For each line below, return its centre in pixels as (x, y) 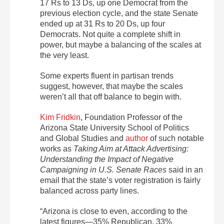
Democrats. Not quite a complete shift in (110, 34)
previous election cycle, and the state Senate (119, 13)
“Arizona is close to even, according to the (114, 211)
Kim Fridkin (60, 117)
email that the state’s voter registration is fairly (120, 180)
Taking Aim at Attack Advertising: (131, 149)
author (137, 138)
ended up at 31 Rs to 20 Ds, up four (102, 24)
